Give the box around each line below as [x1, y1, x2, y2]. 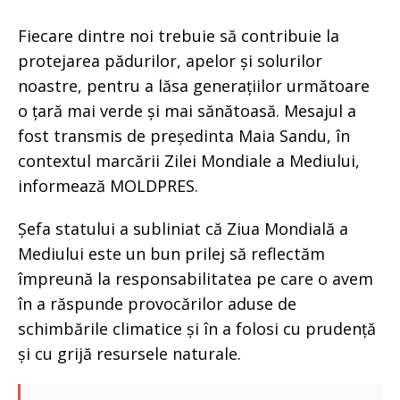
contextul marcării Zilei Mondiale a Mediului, [18, 150, 360, 171]
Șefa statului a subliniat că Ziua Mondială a [18, 218, 348, 239]
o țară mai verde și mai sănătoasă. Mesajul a [18, 100, 356, 121]
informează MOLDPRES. [18, 175, 198, 196]
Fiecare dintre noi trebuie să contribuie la [18, 25, 339, 46]
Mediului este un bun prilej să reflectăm [18, 243, 325, 264]
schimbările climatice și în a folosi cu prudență [18, 318, 376, 339]
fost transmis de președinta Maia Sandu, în [18, 125, 350, 146]
